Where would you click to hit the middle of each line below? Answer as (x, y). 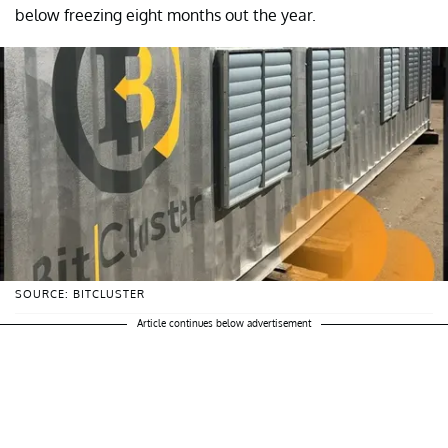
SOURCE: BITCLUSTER (80, 294)
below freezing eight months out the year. (165, 14)
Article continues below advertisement (224, 323)
